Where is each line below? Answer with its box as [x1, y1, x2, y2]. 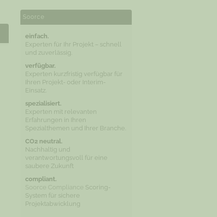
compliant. [25, 175, 57, 183]
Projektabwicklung [25, 200, 80, 207]
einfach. [25, 32, 49, 40]
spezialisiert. [25, 100, 62, 107]
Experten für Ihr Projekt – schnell [25, 41, 122, 48]
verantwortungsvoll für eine [25, 154, 108, 161]
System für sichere [25, 192, 80, 199]
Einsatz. [25, 87, 46, 94]
